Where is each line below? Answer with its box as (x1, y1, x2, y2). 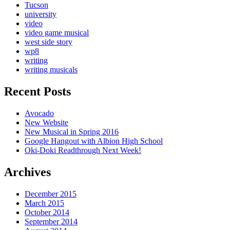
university (25, 10, 56, 19)
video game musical (25, 28, 89, 37)
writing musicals (25, 65, 78, 74)
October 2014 (25, 208, 69, 217)
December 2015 (25, 189, 76, 199)
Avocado (25, 109, 54, 118)
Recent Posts (4, 85, 71, 99)
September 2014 (25, 217, 78, 226)
